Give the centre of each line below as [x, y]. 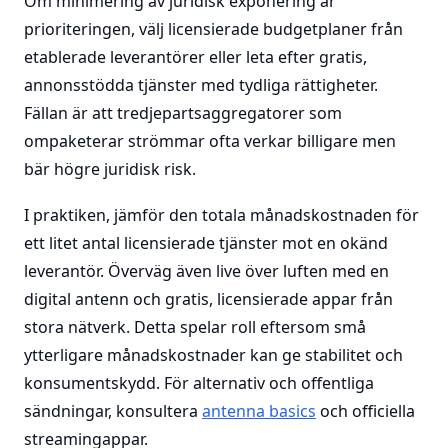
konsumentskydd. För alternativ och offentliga [199, 383]
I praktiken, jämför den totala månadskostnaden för [221, 215]
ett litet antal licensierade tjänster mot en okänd [206, 243]
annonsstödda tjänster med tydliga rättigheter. [201, 85]
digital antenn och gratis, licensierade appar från [208, 299]
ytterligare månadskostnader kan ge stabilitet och [213, 355]
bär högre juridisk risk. [110, 169]
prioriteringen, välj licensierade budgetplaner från [213, 29]
